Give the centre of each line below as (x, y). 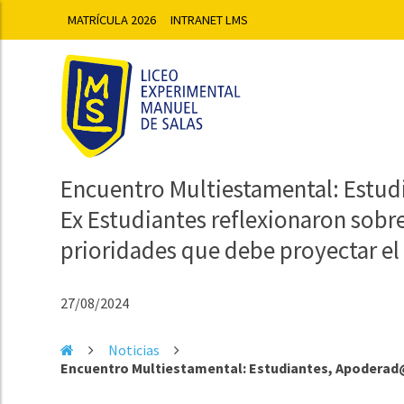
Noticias (134, 349)
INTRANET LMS (210, 20)
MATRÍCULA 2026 (112, 20)
